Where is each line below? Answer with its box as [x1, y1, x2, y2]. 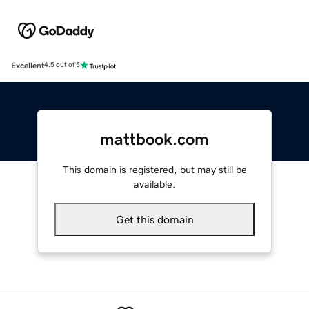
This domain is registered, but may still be [62, 164, 247, 175]
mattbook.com [100, 130, 209, 148]
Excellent [11, 61, 44, 70]
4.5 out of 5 [44, 61, 80, 69]
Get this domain [115, 213, 194, 225]
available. [134, 179, 175, 189]
